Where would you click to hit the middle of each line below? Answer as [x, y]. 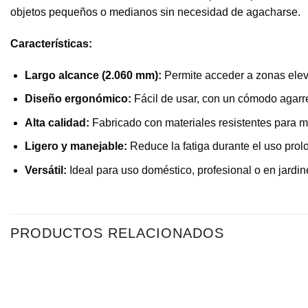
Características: [51, 43]
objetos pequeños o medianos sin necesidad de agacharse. [155, 12]
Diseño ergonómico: [78, 99]
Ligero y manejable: [76, 146]
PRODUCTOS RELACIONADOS [117, 233]
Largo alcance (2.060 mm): [93, 75]
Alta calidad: [57, 122]
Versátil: [45, 170]
